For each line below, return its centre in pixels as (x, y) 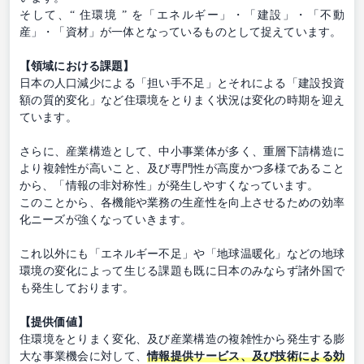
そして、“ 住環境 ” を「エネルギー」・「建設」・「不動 (182, 15)
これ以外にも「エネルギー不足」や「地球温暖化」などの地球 (182, 253)
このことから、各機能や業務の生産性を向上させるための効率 (182, 202)
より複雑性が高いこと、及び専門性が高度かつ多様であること (182, 168)
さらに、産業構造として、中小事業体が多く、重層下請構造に (182, 151)
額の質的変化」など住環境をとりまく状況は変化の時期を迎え (182, 100)
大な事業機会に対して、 (84, 356)
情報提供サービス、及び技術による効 (246, 356)
